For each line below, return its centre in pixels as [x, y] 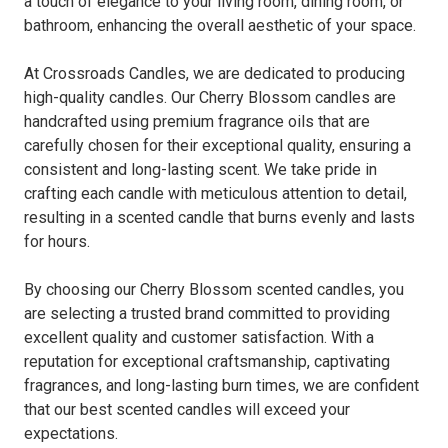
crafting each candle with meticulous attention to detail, [215, 194]
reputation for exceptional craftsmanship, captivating [207, 362]
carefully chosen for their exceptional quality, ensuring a [217, 146]
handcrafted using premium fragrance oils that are [197, 122]
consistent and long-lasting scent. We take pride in [200, 170]
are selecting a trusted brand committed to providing [207, 314]
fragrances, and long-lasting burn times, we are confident [221, 386]
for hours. [57, 242]
